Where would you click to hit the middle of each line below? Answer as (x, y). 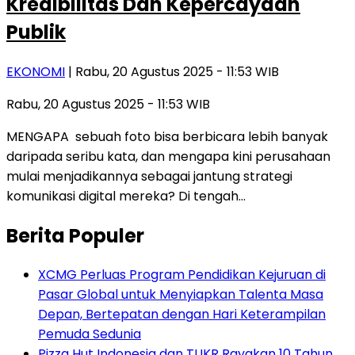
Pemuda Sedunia (90, 334)
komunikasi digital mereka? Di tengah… (126, 196)
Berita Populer (75, 235)
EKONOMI (36, 71)
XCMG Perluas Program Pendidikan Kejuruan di (182, 275)
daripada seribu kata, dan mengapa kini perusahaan (168, 156)
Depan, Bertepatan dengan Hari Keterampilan (182, 315)
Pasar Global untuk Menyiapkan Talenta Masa (181, 295)
